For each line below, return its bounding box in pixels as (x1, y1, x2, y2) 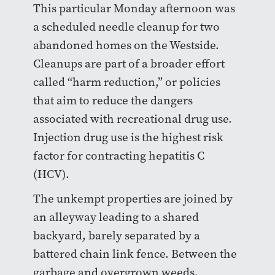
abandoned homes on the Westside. (33, 37, 219, 53)
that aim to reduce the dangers (33, 93, 193, 109)
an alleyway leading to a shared (33, 209, 199, 225)
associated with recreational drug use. (33, 111, 232, 127)
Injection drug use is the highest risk (33, 130, 223, 145)
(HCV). (33, 166, 69, 182)
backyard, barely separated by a (33, 228, 200, 244)
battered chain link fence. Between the (33, 246, 237, 262)
